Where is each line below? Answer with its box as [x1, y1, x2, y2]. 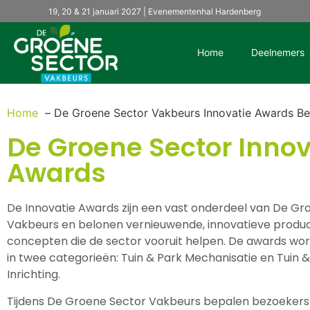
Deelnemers [251, 46, 305, 58]
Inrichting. [7, 266, 60, 283]
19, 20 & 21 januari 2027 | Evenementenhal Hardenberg [48, 6, 261, 17]
